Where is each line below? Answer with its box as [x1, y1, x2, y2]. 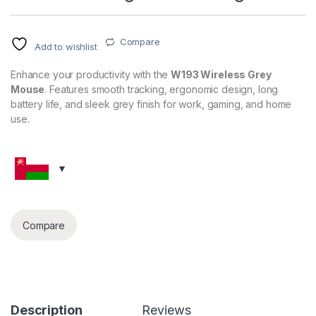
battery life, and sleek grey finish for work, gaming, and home [11, 98, 292, 111]
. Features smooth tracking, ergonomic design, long [44, 83, 279, 96]
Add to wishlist [34, 41, 97, 53]
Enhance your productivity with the [11, 68, 171, 81]
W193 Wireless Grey [171, 68, 272, 81]
